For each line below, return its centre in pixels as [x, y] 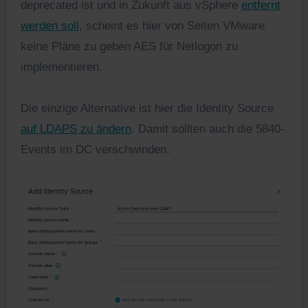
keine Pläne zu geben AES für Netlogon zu [129, 47]
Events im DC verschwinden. [95, 150]
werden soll [49, 26]
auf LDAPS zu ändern [76, 129]
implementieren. [61, 67]
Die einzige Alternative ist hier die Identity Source [147, 109]
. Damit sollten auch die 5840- [208, 129]
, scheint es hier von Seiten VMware [172, 26]
